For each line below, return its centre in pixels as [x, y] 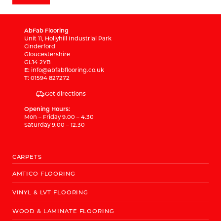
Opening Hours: [47, 109]
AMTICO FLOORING [44, 174]
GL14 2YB [38, 62]
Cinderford [40, 46]
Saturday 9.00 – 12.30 [55, 125]
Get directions [65, 94]
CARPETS [27, 157]
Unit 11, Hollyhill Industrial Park [68, 38]
